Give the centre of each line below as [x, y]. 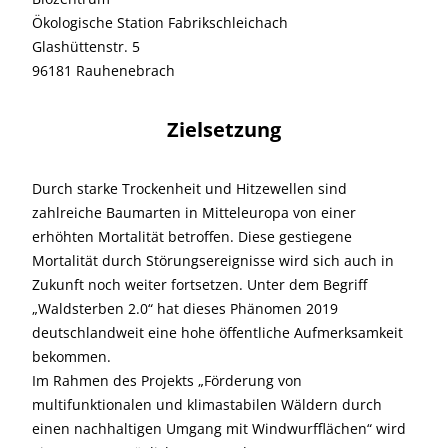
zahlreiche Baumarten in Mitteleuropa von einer [194, 212]
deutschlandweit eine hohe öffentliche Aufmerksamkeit [217, 332]
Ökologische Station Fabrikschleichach [160, 22]
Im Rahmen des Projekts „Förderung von [167, 380]
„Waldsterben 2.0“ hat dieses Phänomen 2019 [185, 308]
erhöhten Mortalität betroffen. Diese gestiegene [192, 236]
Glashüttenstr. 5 [86, 46]
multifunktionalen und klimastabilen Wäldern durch [207, 404]
